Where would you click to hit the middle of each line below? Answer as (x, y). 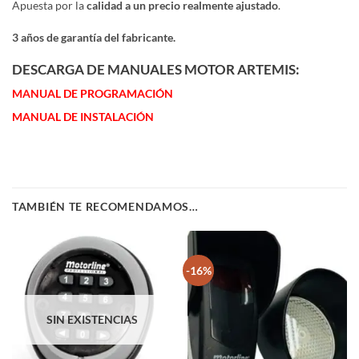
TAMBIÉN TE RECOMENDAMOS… (105, 206)
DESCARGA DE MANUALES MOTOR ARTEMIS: (156, 70)
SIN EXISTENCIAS (92, 319)
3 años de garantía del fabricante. (94, 38)
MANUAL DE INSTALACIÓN (83, 116)
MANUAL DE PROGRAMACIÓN (93, 93)
